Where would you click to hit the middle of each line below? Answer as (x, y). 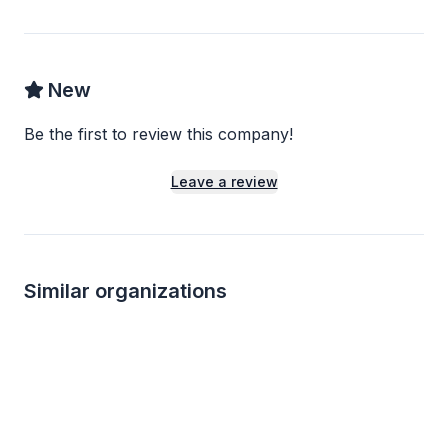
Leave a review (224, 181)
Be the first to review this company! (158, 134)
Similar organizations (125, 291)
